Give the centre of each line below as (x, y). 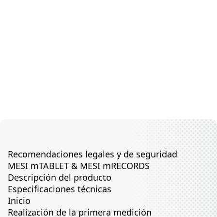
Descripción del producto (60, 177)
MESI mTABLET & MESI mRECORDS (79, 165)
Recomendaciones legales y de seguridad (93, 154)
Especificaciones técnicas (60, 189)
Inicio (19, 200)
